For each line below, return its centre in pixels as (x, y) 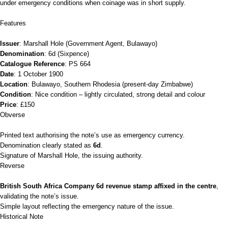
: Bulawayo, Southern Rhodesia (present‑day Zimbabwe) (110, 84)
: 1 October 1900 (38, 74)
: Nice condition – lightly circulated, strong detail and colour (118, 94)
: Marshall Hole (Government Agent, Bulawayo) (88, 43)
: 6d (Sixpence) (67, 53)
